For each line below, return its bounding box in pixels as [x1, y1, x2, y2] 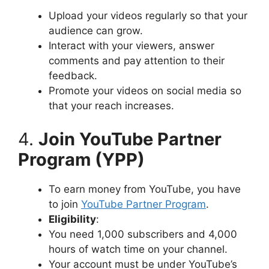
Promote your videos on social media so [49, 85, 241, 97]
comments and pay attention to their [49, 55, 225, 67]
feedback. [49, 70, 97, 82]
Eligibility [49, 213, 96, 225]
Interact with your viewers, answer [49, 40, 214, 52]
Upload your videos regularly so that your [49, 10, 247, 22]
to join [49, 198, 81, 210]
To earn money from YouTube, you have [49, 183, 241, 195]
